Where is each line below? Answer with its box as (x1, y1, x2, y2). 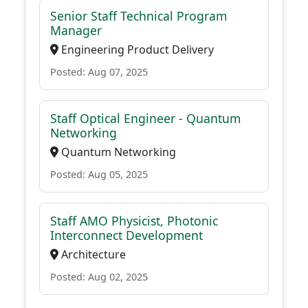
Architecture (58, 247, 126, 262)
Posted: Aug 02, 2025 (50, 270, 148, 283)
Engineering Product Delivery (58, 42, 214, 57)
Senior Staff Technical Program (50, 8, 227, 24)
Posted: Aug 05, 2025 (50, 168, 148, 181)
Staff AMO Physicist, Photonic (50, 212, 218, 229)
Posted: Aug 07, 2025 (50, 65, 148, 78)
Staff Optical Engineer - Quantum (50, 110, 241, 126)
